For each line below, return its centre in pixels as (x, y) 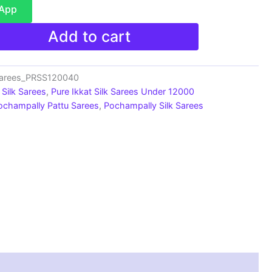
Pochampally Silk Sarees (154, 105)
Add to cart (90, 36)
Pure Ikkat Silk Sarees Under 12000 (123, 91)
